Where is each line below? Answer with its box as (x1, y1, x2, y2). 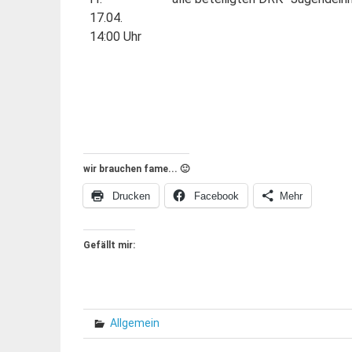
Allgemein (109, 316, 159, 329)
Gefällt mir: (82, 239, 135, 251)
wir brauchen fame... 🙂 (82, 163, 189, 174)
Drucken (112, 189, 150, 202)
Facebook (193, 189, 239, 202)
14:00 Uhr (89, 28, 141, 44)
